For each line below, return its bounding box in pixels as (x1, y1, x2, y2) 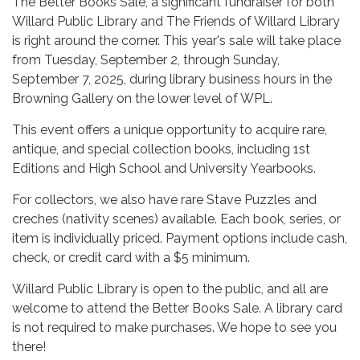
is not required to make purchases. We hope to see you (12, 320, 337, 336)
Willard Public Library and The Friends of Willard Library (12, 14, 340, 30)
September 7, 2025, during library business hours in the (12, 72, 332, 88)
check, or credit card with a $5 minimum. (12, 250, 250, 266)
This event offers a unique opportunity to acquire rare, (12, 122, 327, 138)
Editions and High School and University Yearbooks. (12, 161, 316, 177)
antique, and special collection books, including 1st (12, 141, 310, 157)
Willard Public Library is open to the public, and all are (12, 281, 328, 297)
